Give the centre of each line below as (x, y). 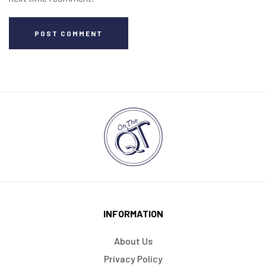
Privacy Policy (133, 258)
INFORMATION (133, 213)
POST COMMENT (69, 33)
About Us (133, 240)
